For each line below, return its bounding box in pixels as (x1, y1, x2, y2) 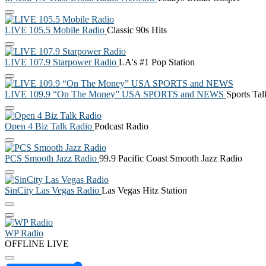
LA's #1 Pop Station (119, 56, 195, 67)
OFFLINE (5, 238, 45, 249)
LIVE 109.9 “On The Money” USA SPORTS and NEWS (5, 88, 224, 99)
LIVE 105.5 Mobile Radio (5, 24, 104, 35)
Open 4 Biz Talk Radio (5, 121, 92, 131)
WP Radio (5, 227, 43, 238)
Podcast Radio (94, 121, 148, 131)
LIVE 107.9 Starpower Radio (5, 56, 116, 67)
